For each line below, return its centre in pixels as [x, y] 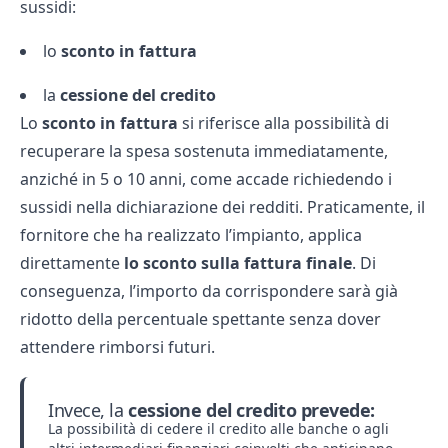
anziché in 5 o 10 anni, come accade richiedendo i [206, 178]
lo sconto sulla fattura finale [236, 262]
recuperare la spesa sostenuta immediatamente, [204, 150]
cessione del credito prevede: [252, 409]
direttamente [70, 262]
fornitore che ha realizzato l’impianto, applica [191, 234]
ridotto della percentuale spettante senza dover [200, 318]
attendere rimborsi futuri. [117, 346]
